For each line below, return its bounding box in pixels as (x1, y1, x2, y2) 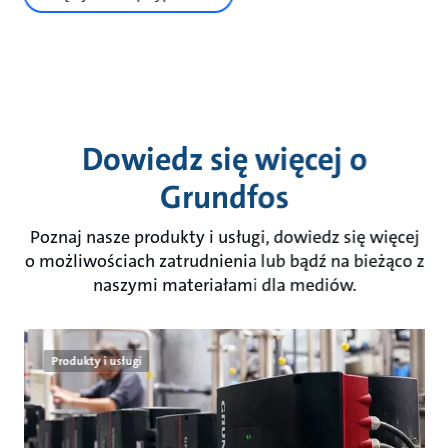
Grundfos (159, 177, 289, 219)
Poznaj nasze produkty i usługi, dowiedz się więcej (29, 225, 419, 250)
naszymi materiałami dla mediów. (92, 273, 356, 298)
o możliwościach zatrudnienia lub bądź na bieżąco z (24, 249, 424, 274)
